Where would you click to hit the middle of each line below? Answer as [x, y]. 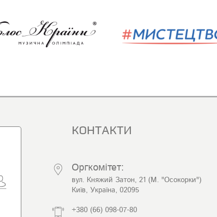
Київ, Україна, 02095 [105, 190]
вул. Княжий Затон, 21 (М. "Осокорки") [136, 180]
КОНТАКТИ [101, 131]
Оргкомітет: [98, 167]
